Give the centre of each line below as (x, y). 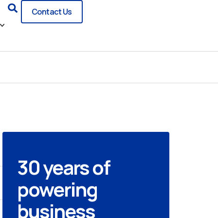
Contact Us (52, 12)
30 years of (63, 167)
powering (57, 189)
